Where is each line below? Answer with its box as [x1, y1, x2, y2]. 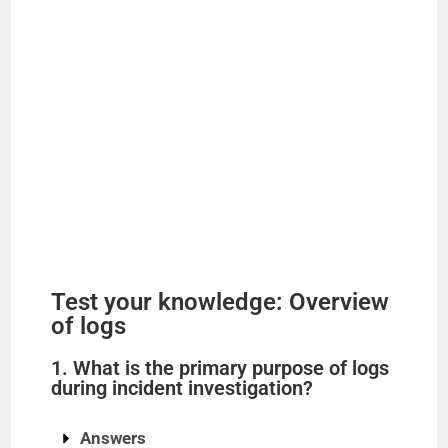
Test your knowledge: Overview [51, 288, 390, 316]
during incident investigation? [51, 376, 314, 400]
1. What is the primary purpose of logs [51, 356, 390, 380]
